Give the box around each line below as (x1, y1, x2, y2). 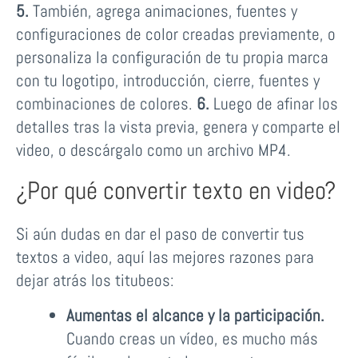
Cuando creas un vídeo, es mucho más (66, 328, 318, 350)
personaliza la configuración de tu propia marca (16, 46, 328, 68)
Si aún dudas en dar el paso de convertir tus (16, 222, 304, 245)
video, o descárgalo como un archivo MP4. (16, 138, 291, 161)
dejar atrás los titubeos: (16, 268, 174, 291)
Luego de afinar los (209, 92, 338, 114)
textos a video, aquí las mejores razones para (16, 245, 314, 268)
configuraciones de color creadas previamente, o (16, 22, 336, 45)
